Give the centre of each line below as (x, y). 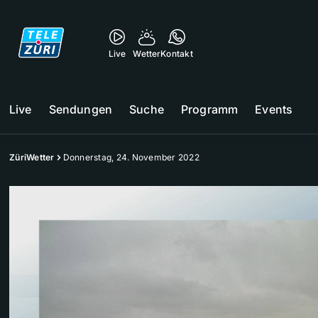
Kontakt (177, 54)
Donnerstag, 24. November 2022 (131, 157)
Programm (209, 109)
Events (274, 109)
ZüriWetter (32, 157)
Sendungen (81, 109)
